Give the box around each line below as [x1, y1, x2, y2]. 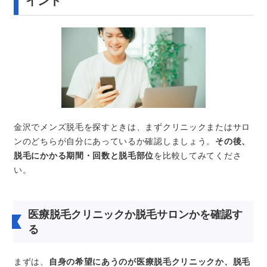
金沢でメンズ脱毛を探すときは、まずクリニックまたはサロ [14, 121, 250, 133]
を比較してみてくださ [154, 150, 242, 162]
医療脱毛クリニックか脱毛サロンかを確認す [28, 207, 243, 222]
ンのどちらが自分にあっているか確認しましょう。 [14, 135, 216, 147]
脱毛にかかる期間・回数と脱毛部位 [14, 150, 154, 162]
